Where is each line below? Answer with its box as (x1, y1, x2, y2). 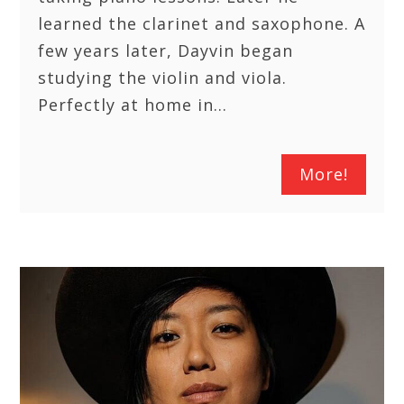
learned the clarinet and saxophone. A (38, 12, 366, 34)
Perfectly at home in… (38, 93, 228, 115)
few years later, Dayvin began (38, 39, 294, 61)
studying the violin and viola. (38, 66, 288, 88)
